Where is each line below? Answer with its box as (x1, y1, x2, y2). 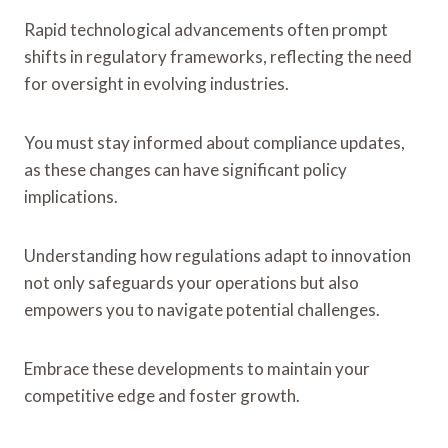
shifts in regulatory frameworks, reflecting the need (24, 45, 412, 67)
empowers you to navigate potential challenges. (24, 298, 380, 320)
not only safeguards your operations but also (24, 271, 359, 293)
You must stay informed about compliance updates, (24, 131, 405, 153)
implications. (24, 185, 118, 207)
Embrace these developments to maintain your (24, 357, 370, 379)
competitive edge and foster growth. (24, 384, 300, 406)
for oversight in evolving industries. (24, 72, 289, 94)
